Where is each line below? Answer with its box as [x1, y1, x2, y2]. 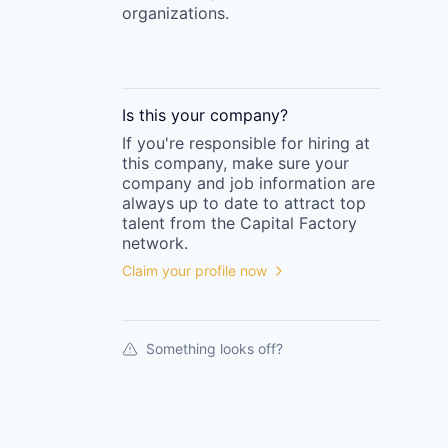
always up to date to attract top [122, 193, 366, 213]
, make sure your [223, 153, 349, 173]
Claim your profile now [122, 262, 267, 279]
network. [122, 233, 188, 253]
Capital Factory [240, 213, 357, 233]
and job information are [192, 173, 375, 193]
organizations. [122, 3, 229, 23]
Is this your [122, 105, 210, 125]
